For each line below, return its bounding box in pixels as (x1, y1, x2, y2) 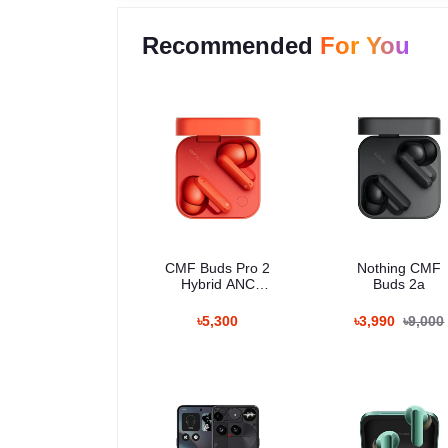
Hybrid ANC (180, 275, 255, 292)
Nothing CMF (357, 259, 442, 276)
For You (320, 32, 410, 59)
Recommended (142, 32, 320, 59)
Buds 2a (373, 275, 426, 292)
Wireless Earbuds (162, 291, 274, 308)
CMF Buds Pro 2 (165, 259, 271, 276)
